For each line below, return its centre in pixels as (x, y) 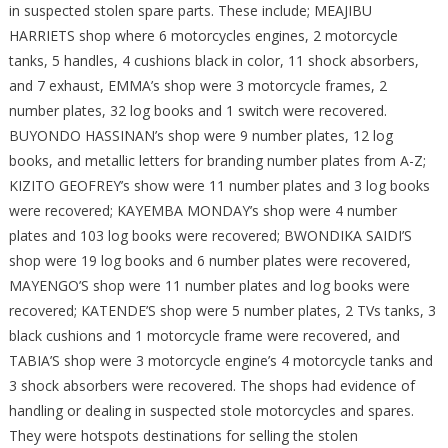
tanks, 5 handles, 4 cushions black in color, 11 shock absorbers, (213, 61)
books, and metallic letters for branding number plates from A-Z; (217, 161)
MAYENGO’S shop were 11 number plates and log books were (209, 286)
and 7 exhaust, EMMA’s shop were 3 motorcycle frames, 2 (197, 86)
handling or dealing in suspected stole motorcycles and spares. (211, 411)
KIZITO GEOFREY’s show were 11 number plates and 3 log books (219, 186)
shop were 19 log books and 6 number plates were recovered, (209, 261)
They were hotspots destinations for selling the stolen (183, 436)
